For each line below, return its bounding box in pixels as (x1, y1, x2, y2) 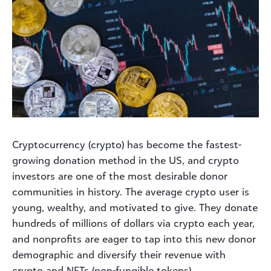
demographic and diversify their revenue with (12, 248, 226, 261)
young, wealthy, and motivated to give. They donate (12, 201, 258, 214)
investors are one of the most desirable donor (12, 169, 227, 182)
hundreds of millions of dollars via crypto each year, (12, 217, 255, 229)
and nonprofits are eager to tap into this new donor (12, 232, 256, 245)
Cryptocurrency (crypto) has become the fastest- (12, 138, 241, 151)
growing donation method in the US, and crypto (12, 154, 239, 166)
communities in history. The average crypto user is (12, 185, 249, 198)
